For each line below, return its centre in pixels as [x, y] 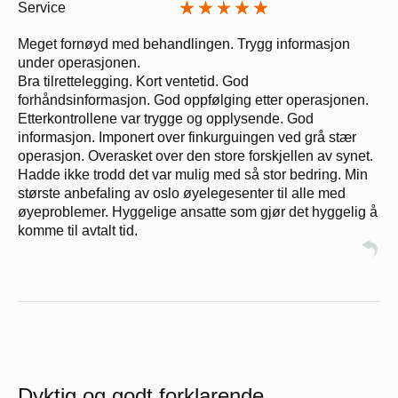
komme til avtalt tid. [78, 231]
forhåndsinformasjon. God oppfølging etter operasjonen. [193, 100]
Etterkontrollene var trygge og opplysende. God [166, 119]
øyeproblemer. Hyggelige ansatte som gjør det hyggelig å [198, 212]
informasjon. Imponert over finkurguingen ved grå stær [187, 138]
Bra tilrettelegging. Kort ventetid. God [133, 82]
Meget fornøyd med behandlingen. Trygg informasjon [184, 44]
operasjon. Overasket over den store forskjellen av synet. [195, 156]
